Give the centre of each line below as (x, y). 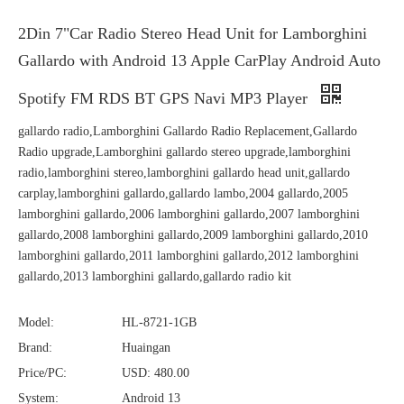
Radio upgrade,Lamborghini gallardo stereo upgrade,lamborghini (184, 152)
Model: (36, 322)
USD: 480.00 (156, 373)
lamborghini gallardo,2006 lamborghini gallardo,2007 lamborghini (189, 214)
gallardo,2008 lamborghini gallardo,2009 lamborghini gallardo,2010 (193, 235)
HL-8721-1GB (159, 322)
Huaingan (146, 348)
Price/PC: (42, 373)
